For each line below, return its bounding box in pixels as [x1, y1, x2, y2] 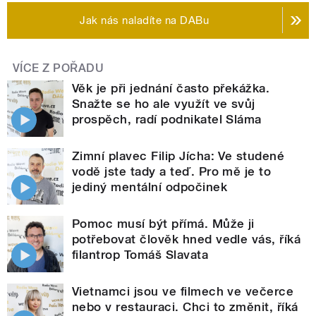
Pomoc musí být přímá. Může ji [72, 216, 255, 231]
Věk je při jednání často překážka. [72, 80, 270, 95]
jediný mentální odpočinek [72, 179, 227, 194]
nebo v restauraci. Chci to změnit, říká [72, 299, 298, 314]
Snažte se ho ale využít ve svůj [72, 96, 255, 111]
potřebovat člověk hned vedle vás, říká [72, 231, 301, 246]
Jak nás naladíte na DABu [80, 13, 209, 27]
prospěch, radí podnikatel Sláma [72, 111, 262, 126]
